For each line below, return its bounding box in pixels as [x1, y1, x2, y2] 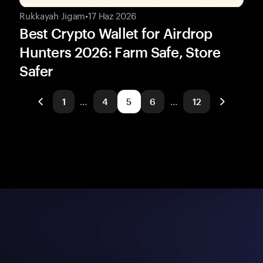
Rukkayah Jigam [19, 7, 86, 22]
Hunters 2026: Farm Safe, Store [19, 43, 221, 60]
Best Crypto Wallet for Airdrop [19, 24, 213, 42]
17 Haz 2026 [88, 7, 136, 22]
